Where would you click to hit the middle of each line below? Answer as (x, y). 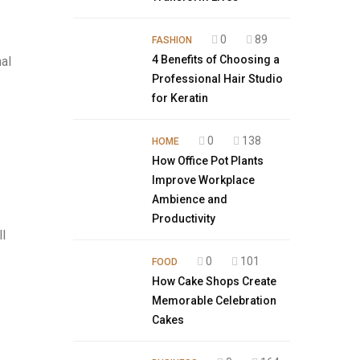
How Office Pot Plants (208, 161)
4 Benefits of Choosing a (216, 59)
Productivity (184, 219)
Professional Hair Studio (217, 79)
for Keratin (180, 98)
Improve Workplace (203, 180)
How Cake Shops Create (214, 281)
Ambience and (190, 199)
